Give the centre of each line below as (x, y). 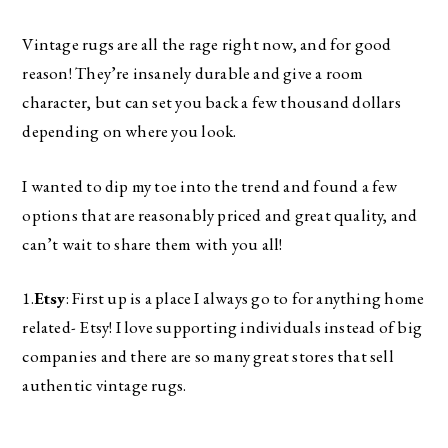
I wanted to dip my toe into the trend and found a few (210, 185)
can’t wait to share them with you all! (154, 243)
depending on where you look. (131, 131)
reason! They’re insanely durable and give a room (193, 73)
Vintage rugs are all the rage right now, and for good (207, 44)
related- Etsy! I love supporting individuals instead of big (222, 327)
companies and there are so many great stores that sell (208, 356)
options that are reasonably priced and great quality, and (220, 214)
